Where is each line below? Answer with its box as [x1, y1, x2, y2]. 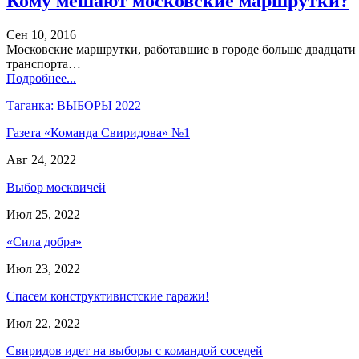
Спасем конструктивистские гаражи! [6, 288, 209, 303]
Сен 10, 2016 [6, 27, 76, 42]
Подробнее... [6, 71, 76, 85]
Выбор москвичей [6, 179, 106, 194]
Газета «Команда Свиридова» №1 [6, 125, 190, 139]
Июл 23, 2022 [6, 261, 80, 276]
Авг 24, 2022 [6, 152, 76, 167]
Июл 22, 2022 [6, 316, 80, 330]
